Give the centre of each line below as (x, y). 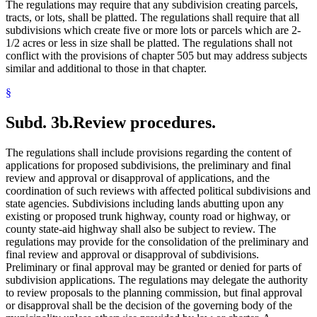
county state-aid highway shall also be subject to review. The (141, 229)
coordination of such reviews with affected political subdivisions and (158, 190)
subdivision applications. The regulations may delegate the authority (157, 279)
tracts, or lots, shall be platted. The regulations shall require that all (152, 18)
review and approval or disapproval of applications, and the (138, 178)
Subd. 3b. (39, 123)
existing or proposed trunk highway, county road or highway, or (148, 216)
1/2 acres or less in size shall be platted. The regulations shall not (149, 43)
